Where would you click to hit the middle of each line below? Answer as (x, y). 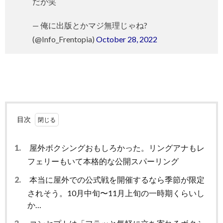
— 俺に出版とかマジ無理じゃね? (90, 25)
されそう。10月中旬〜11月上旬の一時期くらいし (116, 193)
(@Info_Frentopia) (64, 39)
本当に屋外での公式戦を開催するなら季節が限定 (116, 180)
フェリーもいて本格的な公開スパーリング (103, 161)
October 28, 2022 (127, 39)
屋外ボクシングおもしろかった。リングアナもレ (116, 148)
